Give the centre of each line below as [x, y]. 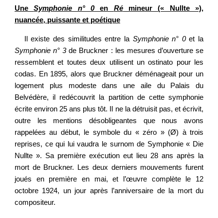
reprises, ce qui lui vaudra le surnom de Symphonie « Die [109, 144]
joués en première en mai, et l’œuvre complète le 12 [109, 179]
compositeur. [35, 202]
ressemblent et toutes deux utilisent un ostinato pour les [109, 62]
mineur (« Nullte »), [163, 8]
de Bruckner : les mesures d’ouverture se [135, 50]
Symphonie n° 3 [41, 50]
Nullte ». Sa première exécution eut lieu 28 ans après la [109, 155]
